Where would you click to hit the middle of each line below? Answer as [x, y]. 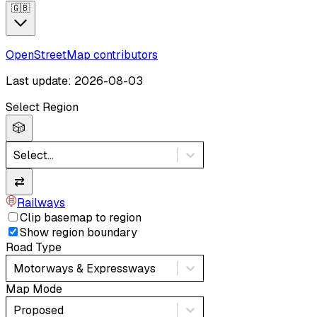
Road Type [34, 248]
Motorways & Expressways [85, 268]
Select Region [42, 108]
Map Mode [34, 289]
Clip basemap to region [81, 218]
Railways [41, 203]
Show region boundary [79, 233]
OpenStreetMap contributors [82, 55]
